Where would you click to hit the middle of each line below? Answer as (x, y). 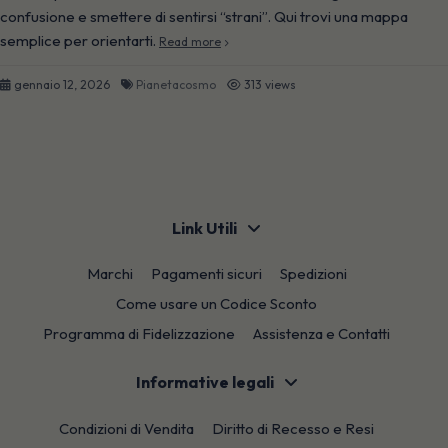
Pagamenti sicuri (206, 274)
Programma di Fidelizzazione (139, 334)
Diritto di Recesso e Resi (293, 428)
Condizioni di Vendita (126, 428)
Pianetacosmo (176, 85)
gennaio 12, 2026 (62, 85)
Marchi (109, 274)
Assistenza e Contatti (321, 334)
